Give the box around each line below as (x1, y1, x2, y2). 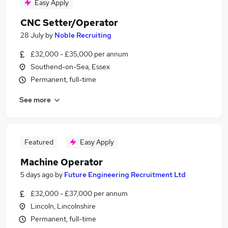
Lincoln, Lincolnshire (31, 202, 96, 211)
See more (19, 95, 51, 104)
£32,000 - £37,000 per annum (31, 189, 128, 198)
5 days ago (20, 170, 53, 179)
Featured (24, 137, 53, 147)
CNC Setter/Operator (20, 17, 118, 28)
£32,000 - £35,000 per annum (31, 49, 128, 59)
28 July (20, 31, 44, 40)
